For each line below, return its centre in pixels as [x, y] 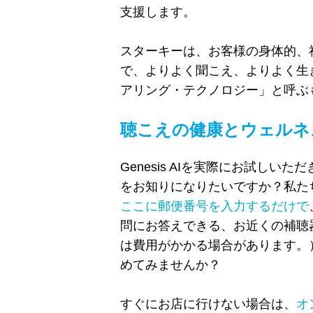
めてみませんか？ [170, 264]
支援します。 [158, 12]
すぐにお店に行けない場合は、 [208, 304]
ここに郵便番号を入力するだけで [214, 206]
